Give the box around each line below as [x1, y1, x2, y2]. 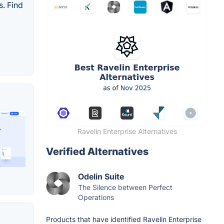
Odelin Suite [78, 171, 124, 182]
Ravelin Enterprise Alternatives [77, 127, 177, 136]
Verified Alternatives [46, 145, 148, 158]
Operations [78, 193, 114, 202]
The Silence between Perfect [78, 183, 172, 192]
